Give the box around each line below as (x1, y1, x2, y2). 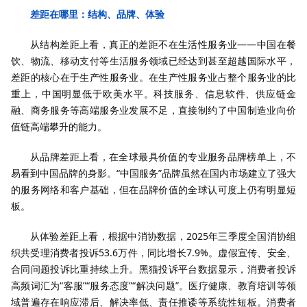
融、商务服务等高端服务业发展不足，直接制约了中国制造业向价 (11, 103, 296, 116)
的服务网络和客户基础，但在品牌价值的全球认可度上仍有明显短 (11, 183, 296, 196)
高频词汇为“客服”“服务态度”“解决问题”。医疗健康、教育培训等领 (11, 279, 296, 292)
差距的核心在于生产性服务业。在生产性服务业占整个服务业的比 (11, 71, 296, 84)
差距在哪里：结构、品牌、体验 (30, 8, 164, 21)
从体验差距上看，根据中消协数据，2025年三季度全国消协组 (30, 230, 296, 243)
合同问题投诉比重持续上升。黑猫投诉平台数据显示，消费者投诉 (11, 262, 296, 275)
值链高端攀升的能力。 (11, 120, 107, 133)
